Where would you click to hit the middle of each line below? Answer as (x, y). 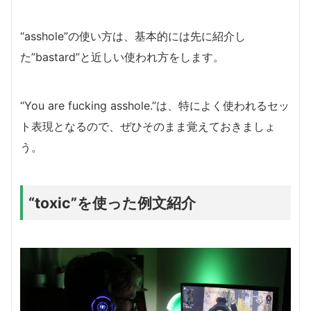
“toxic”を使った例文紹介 (112, 203)
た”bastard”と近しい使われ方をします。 (122, 57)
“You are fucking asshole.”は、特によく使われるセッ (155, 106)
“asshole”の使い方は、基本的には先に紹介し (133, 36)
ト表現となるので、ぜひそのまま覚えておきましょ (148, 127)
